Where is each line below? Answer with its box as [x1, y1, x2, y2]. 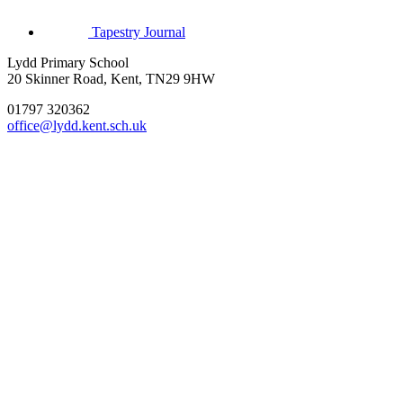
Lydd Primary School [7, 55, 129, 71]
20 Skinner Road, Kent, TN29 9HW [7, 71, 215, 87]
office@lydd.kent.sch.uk [7, 118, 147, 134]
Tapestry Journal [92, 24, 185, 40]
